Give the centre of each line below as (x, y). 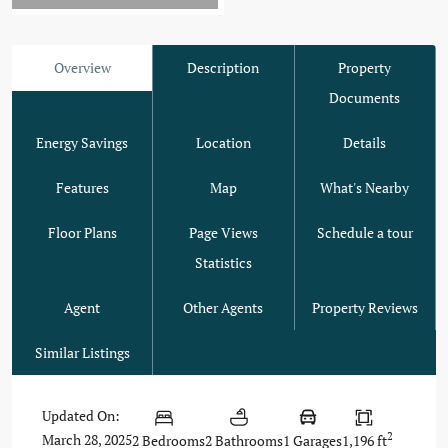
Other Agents (223, 308)
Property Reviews (364, 308)
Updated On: (81, 415)
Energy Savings (82, 143)
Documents (365, 98)
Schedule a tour (364, 233)
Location (223, 143)
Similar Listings (82, 353)
